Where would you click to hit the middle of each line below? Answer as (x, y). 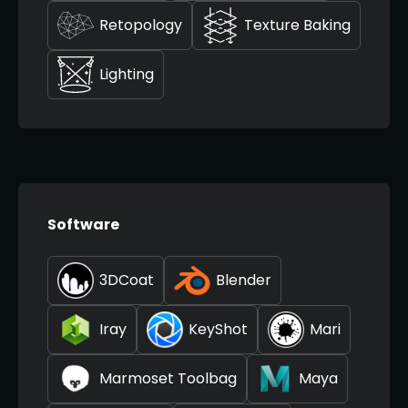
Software (83, 225)
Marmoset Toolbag (168, 379)
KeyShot (218, 330)
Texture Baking (297, 25)
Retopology (141, 25)
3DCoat (127, 280)
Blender (244, 280)
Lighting (127, 75)
